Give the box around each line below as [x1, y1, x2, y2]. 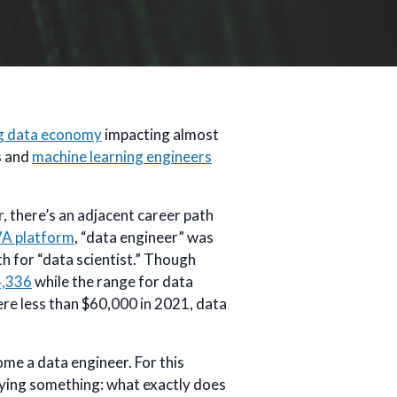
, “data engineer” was [74, 228, 214, 246]
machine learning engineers [32, 147, 212, 166]
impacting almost [102, 125, 219, 144]
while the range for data [32, 272, 193, 291]
